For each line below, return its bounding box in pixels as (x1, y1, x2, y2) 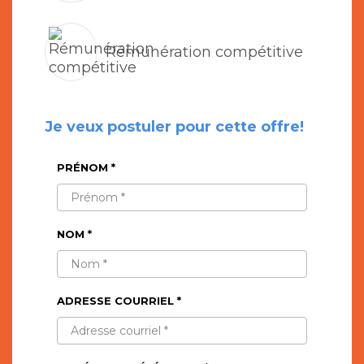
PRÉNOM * (57, 161, 115, 175)
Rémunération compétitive (106, 42, 303, 61)
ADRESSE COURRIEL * (57, 294, 181, 308)
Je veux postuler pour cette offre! (45, 118, 304, 136)
